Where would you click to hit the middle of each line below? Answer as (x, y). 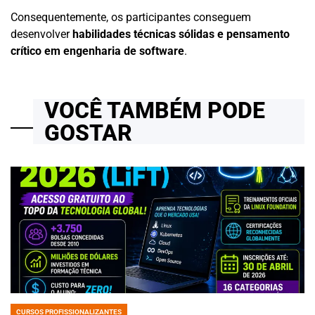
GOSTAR (88, 133)
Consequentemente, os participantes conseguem (131, 18)
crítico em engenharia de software (97, 51)
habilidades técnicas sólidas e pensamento (181, 34)
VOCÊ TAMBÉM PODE (155, 111)
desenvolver (41, 34)
